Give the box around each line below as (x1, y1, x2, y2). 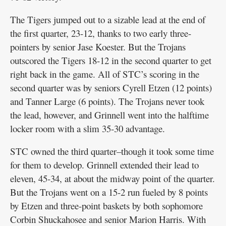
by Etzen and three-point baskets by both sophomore (10, 199, 203, 212)
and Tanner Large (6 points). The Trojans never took (10, 94, 204, 107)
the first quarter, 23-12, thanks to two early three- (10, 26, 191, 39)
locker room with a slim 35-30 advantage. (10, 122, 165, 135)
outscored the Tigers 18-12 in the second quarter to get (10, 53, 211, 67)
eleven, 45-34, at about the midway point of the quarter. (10, 172, 215, 185)
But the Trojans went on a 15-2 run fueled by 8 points (10, 185, 208, 198)
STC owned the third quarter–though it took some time (10, 144, 214, 157)
